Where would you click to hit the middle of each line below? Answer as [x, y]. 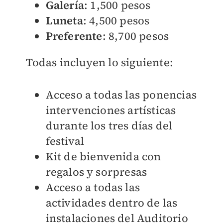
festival [65, 141]
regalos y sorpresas [96, 172]
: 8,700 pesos [136, 36]
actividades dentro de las [111, 203]
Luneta [64, 21]
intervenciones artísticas [111, 110]
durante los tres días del [109, 126]
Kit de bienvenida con [103, 157]
